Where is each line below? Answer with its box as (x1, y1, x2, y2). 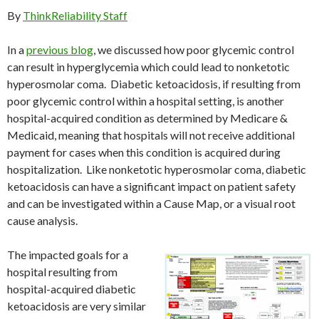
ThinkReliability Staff (23, 9, 127, 23)
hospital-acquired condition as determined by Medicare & (7, 111, 288, 125)
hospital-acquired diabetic (7, 282, 136, 296)
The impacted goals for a (7, 248, 128, 262)
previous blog (26, 43, 93, 57)
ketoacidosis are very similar (7, 299, 146, 313)
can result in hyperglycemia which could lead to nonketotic (7, 60, 290, 74)
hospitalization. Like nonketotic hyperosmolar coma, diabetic (7, 162, 306, 177)
